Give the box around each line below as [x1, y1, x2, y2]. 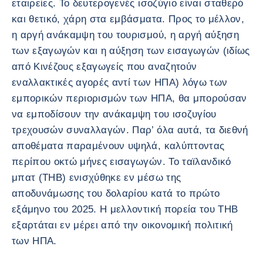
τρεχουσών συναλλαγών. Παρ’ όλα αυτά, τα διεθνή [12, 124, 248, 136]
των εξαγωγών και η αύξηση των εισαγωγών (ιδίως [12, 45, 250, 56]
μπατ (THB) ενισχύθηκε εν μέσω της [12, 171, 181, 183]
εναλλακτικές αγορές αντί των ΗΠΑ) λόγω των [12, 76, 228, 88]
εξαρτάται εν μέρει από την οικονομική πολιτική [12, 219, 233, 231]
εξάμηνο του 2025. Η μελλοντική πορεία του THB [12, 203, 238, 215]
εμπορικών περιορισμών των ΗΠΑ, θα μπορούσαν [12, 92, 247, 104]
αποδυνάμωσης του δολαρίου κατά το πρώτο [12, 187, 220, 199]
